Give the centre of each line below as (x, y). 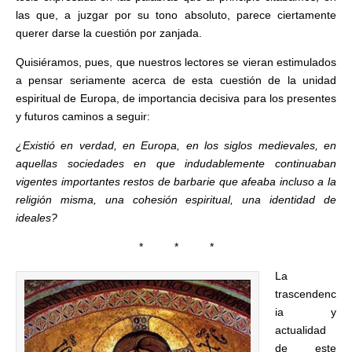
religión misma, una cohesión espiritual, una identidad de (176, 200)
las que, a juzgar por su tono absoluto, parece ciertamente (176, 15)
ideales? (37, 218)
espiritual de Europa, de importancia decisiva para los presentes (176, 98)
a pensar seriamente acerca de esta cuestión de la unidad (176, 80)
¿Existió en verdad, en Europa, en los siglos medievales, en (176, 145)
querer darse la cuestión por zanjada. (109, 33)
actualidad (301, 330)
